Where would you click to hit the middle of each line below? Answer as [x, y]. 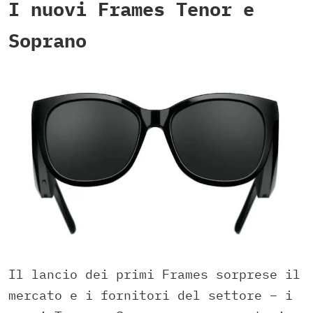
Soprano [48, 40]
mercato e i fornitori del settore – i [151, 295]
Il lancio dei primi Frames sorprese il [154, 274]
